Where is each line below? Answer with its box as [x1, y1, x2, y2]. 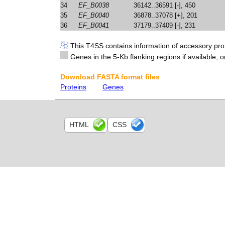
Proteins [60, 83, 86, 91]
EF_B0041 [78, 22, 109, 29]
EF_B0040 [78, 12, 109, 19]
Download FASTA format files [60, 73, 160, 81]
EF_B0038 [78, 2, 109, 9]
